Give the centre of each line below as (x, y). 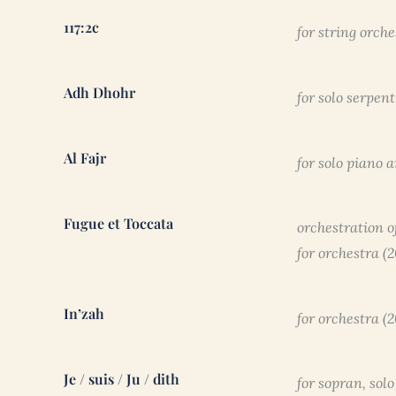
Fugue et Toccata (118, 224)
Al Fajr (85, 158)
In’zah (84, 314)
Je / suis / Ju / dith (122, 379)
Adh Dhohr (99, 93)
